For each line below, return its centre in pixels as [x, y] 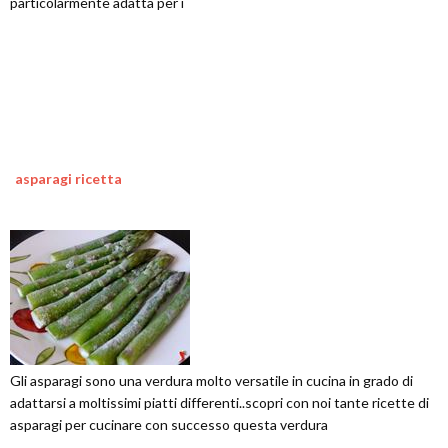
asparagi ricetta [68, 178]
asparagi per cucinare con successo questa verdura [169, 424]
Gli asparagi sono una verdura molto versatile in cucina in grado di [211, 380]
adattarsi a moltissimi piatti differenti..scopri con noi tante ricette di [219, 402]
